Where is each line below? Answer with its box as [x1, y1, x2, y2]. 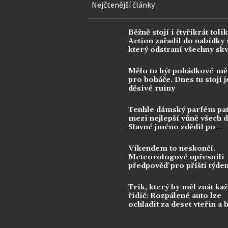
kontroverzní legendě [128, 131, 210, 140]
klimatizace [128, 208, 173, 218]
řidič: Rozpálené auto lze [128, 191, 221, 201]
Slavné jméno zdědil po [128, 122, 215, 132]
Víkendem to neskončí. [128, 144, 215, 153]
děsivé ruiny [128, 83, 175, 93]
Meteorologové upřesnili [128, 152, 224, 162]
